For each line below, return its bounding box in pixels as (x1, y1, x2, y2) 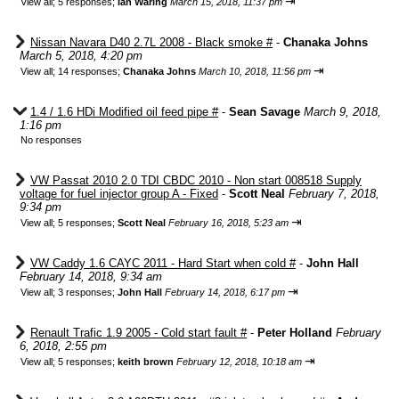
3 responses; (58, 287, 118, 297)
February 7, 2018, (289, 187, 379, 200)
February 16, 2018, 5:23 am (168, 217, 289, 228)
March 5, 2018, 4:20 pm (20, 49, 142, 62)
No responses (20, 134, 82, 145)
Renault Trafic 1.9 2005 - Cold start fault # (30, 326, 247, 339)
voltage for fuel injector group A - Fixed (20, 187, 218, 200)
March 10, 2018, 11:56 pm (199, 66, 311, 77)
